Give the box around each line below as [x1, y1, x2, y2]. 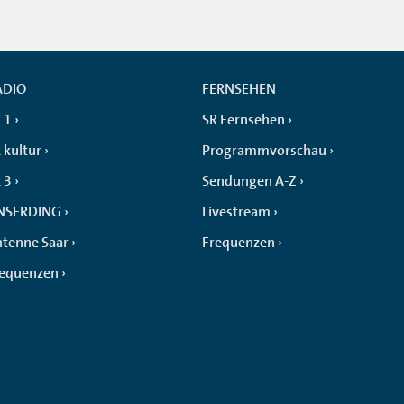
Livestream [202, 202, 271, 221]
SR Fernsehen [202, 110, 285, 129]
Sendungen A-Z [202, 171, 297, 190]
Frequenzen [202, 233, 275, 252]
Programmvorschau [202, 141, 326, 160]
